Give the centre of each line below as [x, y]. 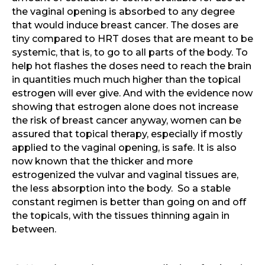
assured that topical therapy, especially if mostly [127, 134]
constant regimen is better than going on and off [129, 202]
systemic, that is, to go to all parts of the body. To [130, 53]
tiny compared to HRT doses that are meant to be [132, 39]
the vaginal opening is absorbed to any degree [123, 12]
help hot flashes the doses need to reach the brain [132, 66]
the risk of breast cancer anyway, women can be [127, 121]
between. [34, 230]
